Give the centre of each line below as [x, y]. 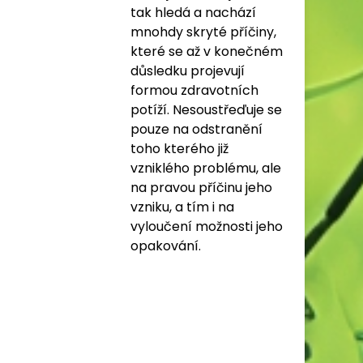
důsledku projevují [188, 71]
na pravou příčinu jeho [201, 188]
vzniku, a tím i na [182, 207]
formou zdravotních [194, 90]
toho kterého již [179, 149]
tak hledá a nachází [193, 13]
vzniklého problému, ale [206, 168]
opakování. [166, 246]
